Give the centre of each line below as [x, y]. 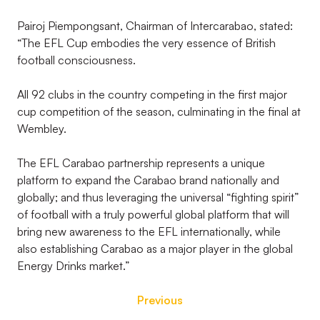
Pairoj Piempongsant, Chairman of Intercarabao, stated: [155, 26]
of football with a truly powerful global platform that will [153, 214]
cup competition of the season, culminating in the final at [159, 111]
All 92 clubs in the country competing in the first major [152, 94]
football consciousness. [78, 60]
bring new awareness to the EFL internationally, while [149, 231]
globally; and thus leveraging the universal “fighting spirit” [158, 197]
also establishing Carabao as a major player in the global [155, 249]
